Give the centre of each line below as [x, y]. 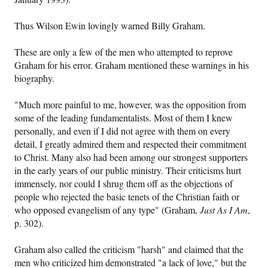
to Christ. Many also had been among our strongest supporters [131, 157]
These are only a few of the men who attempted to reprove [124, 52]
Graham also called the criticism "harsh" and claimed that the [129, 249]
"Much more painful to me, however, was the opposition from [130, 105]
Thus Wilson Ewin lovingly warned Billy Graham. [110, 26]
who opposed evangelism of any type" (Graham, [107, 210]
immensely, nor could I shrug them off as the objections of [124, 184]
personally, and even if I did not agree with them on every [123, 131]
